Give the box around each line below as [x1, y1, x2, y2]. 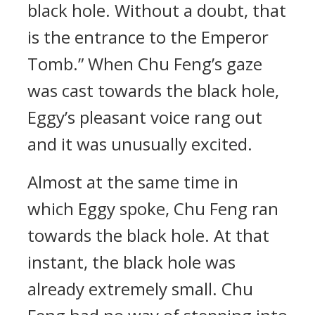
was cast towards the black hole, [27, 79, 279, 102]
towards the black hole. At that [27, 224, 269, 247]
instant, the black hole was [27, 250, 236, 274]
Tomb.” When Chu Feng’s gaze [27, 52, 262, 75]
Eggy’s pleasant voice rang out [27, 105, 262, 129]
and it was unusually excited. [27, 132, 252, 155]
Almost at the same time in [27, 170, 238, 193]
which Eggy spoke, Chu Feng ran [27, 197, 278, 220]
